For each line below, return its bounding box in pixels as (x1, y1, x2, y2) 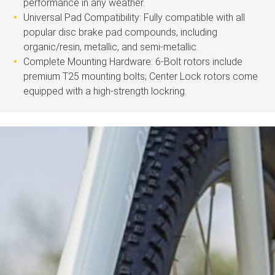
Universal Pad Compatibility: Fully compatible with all (23, 11, 246, 23)
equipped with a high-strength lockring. (23, 85, 187, 97)
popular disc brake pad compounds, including (23, 26, 218, 38)
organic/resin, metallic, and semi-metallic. (23, 41, 199, 53)
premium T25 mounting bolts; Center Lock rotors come (23, 70, 258, 82)
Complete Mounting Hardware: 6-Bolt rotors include (23, 55, 243, 68)
